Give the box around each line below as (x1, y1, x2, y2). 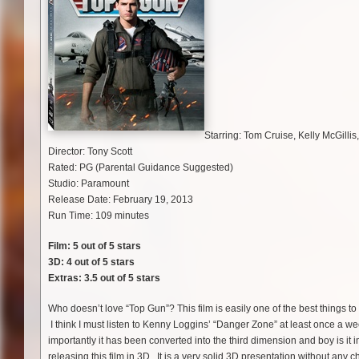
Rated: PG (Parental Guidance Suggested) (48, 161, 233, 173)
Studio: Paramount (48, 177, 129, 189)
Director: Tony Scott (48, 145, 132, 157)
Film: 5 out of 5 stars (48, 240, 141, 252)
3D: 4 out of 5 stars (48, 256, 135, 268)
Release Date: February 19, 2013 (48, 193, 193, 205)
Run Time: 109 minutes (48, 209, 149, 221)
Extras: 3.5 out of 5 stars (48, 272, 160, 284)
